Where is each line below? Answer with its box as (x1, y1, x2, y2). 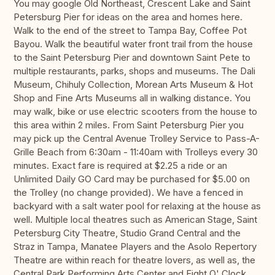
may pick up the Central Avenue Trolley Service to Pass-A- (14, 133, 260, 145)
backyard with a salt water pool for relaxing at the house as (14, 200, 261, 212)
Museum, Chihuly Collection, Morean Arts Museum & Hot (14, 79, 253, 91)
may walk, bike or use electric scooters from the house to (14, 106, 257, 118)
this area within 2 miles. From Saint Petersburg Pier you (14, 119, 244, 131)
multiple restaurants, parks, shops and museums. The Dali (14, 65, 255, 77)
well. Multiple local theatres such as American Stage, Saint (14, 214, 257, 226)
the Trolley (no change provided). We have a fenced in (14, 187, 243, 199)
